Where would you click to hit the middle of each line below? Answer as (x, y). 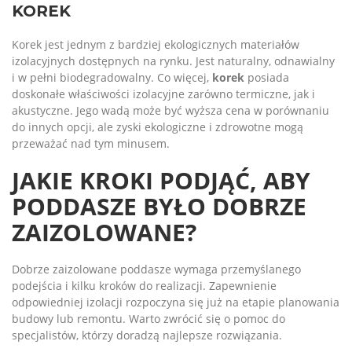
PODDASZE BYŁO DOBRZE (159, 206)
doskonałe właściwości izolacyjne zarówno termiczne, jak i (163, 94)
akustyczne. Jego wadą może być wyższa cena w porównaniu (170, 110)
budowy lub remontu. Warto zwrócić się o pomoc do (148, 319)
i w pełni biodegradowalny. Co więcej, (112, 77)
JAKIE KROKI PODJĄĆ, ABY (161, 180)
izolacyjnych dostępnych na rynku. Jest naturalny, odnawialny (173, 61)
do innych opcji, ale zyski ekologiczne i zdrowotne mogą (158, 127)
